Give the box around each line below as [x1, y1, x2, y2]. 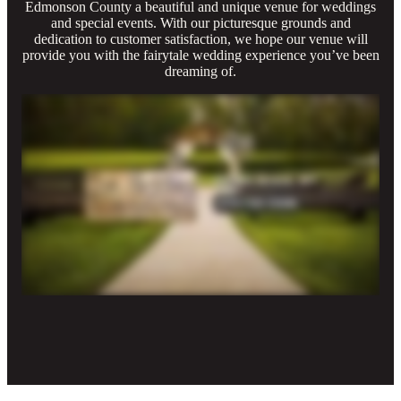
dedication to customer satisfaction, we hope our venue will [33, 30, 368, 47]
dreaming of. [165, 63, 236, 79]
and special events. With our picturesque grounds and [50, 14, 351, 30]
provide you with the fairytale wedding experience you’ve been [21, 47, 380, 63]
